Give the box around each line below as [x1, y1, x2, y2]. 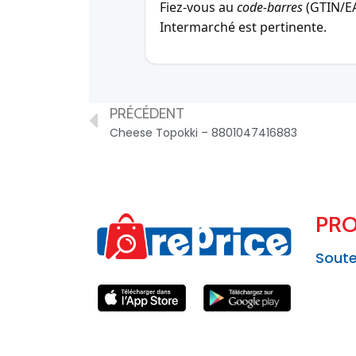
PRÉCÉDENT [110, 104, 184, 122]
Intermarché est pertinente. [160, 18, 327, 37]
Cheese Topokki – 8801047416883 [110, 124, 297, 141]
